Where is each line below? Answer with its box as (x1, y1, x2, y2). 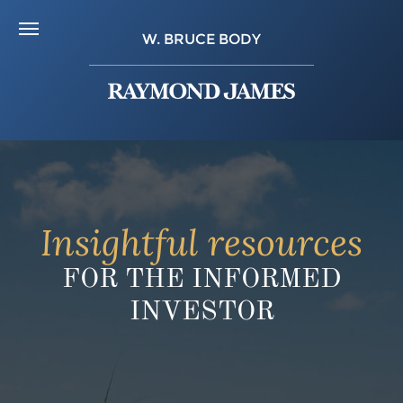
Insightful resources (40, 219, 363, 265)
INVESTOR (129, 299, 274, 326)
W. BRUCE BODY (142, 31, 261, 48)
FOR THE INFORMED (62, 266, 341, 293)
